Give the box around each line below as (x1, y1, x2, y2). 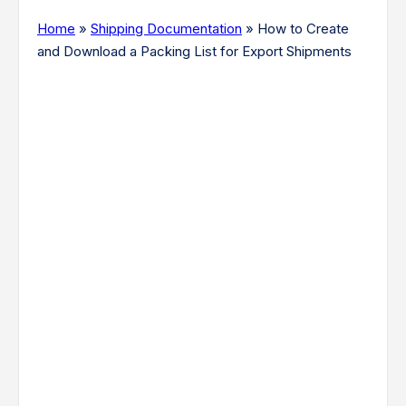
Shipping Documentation (91, 19, 242, 37)
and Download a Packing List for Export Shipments (37, 42, 352, 60)
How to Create (257, 19, 349, 37)
